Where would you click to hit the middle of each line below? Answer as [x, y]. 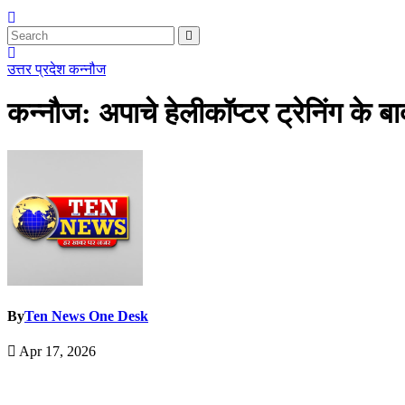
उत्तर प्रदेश [38, 69]
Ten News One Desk [86, 316]
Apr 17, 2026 [56, 352]
